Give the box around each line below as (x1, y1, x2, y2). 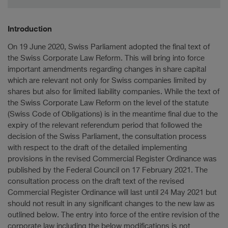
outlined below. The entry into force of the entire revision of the (8, 211, 219, 219)
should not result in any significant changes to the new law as (8, 199, 215, 208)
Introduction (8, 23, 52, 33)
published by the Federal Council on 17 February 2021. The (8, 166, 208, 174)
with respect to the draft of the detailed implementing (8, 144, 187, 152)
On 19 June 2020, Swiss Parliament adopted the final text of (8, 43, 210, 51)
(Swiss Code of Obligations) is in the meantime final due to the (8, 110, 218, 118)
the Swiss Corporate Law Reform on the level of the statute (8, 99, 209, 107)
